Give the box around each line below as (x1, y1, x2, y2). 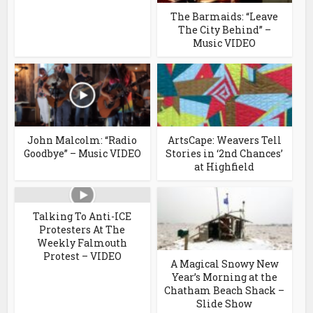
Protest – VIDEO (43, 249, 122, 263)
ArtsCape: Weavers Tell (167, 133, 282, 147)
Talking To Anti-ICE (33, 209, 132, 223)
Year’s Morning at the (171, 270, 277, 284)
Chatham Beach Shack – (164, 283, 285, 297)
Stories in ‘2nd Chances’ (166, 146, 284, 160)
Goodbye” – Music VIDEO (23, 146, 141, 160)
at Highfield (194, 159, 255, 173)
